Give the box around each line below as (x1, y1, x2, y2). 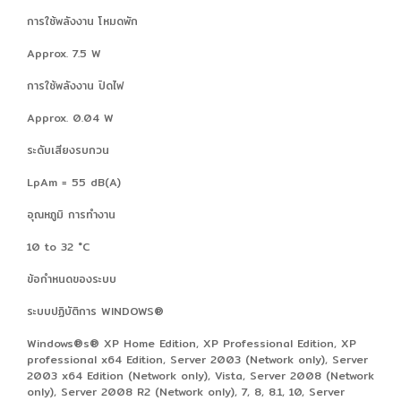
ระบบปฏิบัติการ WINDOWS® (27, 302, 164, 320)
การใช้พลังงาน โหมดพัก (27, 12, 138, 30)
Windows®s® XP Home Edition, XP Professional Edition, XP (27, 334, 356, 352)
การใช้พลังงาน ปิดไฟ (27, 76, 124, 94)
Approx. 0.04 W (27, 108, 114, 126)
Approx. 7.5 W (27, 44, 101, 62)
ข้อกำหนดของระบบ (27, 269, 116, 287)
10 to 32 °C (27, 237, 90, 255)
